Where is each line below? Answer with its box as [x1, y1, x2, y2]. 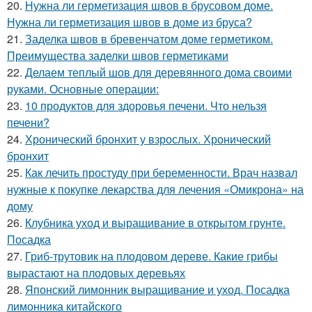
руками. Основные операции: [7, 81, 159, 97]
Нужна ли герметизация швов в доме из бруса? [7, 14, 252, 30]
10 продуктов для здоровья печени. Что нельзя [25, 97, 267, 114]
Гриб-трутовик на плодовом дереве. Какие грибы [25, 248, 278, 264]
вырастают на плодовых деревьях [7, 265, 185, 281]
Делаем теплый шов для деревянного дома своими [25, 64, 292, 80]
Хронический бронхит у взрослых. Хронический [25, 131, 271, 147]
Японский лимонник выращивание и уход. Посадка [25, 281, 290, 297]
